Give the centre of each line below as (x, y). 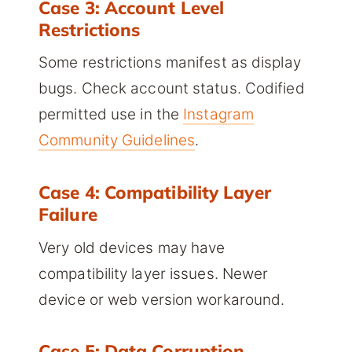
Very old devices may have (132, 247)
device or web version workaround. (162, 299)
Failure (68, 214)
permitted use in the (111, 115)
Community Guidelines (117, 141)
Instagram (219, 115)
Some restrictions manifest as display (170, 63)
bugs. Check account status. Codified (172, 89)
